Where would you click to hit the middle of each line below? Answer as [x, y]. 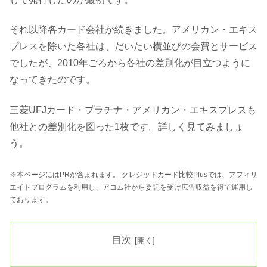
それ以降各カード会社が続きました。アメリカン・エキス [133, 30]
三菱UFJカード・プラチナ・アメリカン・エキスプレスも [133, 110]
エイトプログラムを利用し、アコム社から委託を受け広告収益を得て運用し [131, 187]
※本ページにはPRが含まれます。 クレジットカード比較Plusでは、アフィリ [133, 175]
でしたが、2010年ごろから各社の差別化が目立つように [130, 63]
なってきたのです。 [52, 80]
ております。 [31, 200]
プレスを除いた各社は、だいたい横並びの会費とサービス [133, 46]
